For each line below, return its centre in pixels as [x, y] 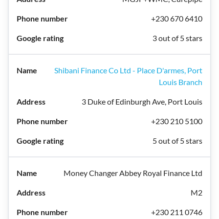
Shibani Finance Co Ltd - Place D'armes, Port [128, 70]
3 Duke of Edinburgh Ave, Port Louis [142, 101]
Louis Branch [181, 82]
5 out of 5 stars [177, 141]
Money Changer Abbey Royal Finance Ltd [133, 173]
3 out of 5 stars [177, 38]
